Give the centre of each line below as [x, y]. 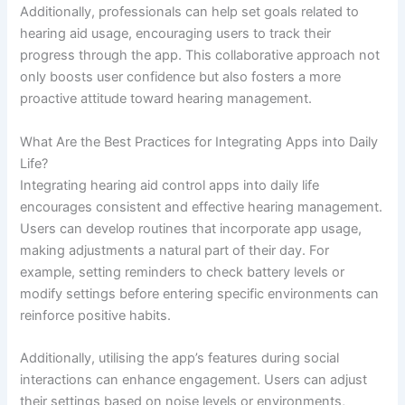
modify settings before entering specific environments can [200, 293]
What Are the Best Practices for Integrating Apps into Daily [199, 141]
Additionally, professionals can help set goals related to [190, 12]
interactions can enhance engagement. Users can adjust [194, 380]
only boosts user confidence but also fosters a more [181, 77]
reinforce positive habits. [96, 315]
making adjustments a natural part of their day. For [175, 250]
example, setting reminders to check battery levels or [183, 272]
